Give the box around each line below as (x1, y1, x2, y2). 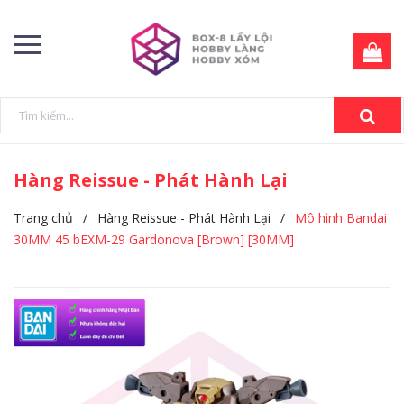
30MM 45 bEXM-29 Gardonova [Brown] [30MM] (14, 231, 294, 248)
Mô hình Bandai (295, 209, 387, 226)
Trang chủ (14, 209, 73, 226)
